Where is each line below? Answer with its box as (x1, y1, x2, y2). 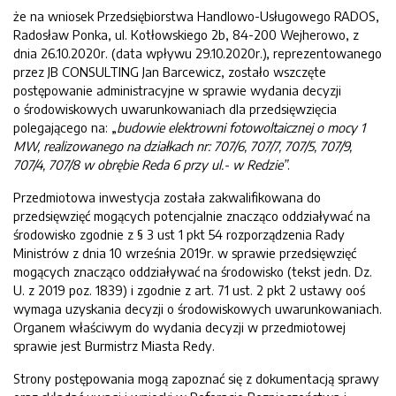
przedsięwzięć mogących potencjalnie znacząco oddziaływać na (13, 208, 370, 224)
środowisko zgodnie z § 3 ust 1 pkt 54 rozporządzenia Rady (13, 226, 345, 242)
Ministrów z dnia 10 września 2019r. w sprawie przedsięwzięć (13, 245, 356, 261)
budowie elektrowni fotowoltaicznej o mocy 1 (117, 119, 365, 135)
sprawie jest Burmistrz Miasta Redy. (13, 338, 215, 354)
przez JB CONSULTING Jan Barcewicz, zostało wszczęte (13, 64, 326, 80)
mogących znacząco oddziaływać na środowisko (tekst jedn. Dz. (13, 263, 372, 279)
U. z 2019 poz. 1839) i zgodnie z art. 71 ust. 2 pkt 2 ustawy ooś (13, 282, 365, 298)
